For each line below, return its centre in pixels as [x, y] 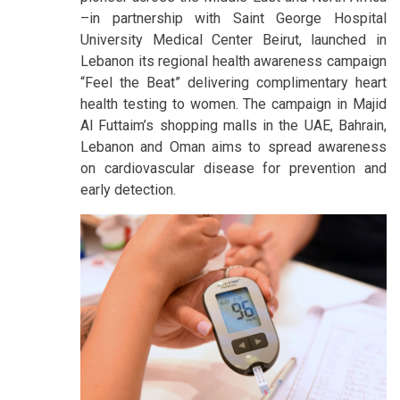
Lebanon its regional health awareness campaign [233, 61]
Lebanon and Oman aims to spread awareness [233, 146]
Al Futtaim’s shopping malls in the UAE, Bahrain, [233, 125]
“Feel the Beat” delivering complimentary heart [233, 82]
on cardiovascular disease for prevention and [233, 168]
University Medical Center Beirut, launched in [233, 39]
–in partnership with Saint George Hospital [233, 18]
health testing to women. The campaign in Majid [233, 104]
